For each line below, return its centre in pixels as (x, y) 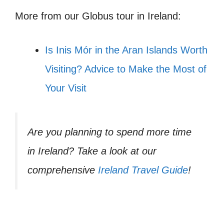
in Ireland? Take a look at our (92, 151)
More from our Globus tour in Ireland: (98, 16)
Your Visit (66, 88)
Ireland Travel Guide (143, 170)
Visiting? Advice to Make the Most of (126, 69)
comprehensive (63, 170)
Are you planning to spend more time (109, 132)
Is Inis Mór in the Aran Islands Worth (126, 50)
